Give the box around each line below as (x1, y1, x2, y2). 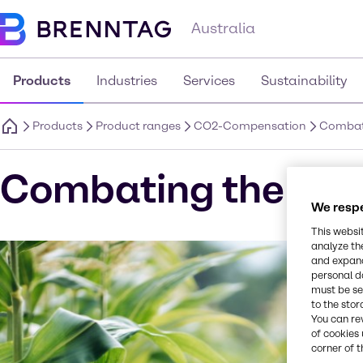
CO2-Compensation (194, 119, 306, 133)
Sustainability (261, 73, 348, 88)
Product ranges (96, 119, 181, 133)
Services (183, 73, 235, 88)
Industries (96, 73, 157, 88)
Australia (191, 19, 255, 37)
